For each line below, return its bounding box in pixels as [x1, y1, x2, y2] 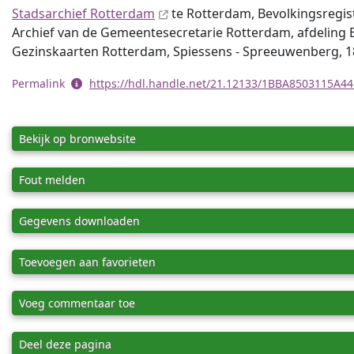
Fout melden [19, 172, 85, 187]
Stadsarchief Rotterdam [12, 5, 155, 22]
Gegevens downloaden [19, 213, 140, 228]
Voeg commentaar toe [19, 296, 135, 311]
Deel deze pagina [19, 337, 111, 352]
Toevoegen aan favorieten [19, 254, 156, 269]
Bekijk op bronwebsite [19, 131, 136, 146]
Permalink [12, 76, 68, 91]
